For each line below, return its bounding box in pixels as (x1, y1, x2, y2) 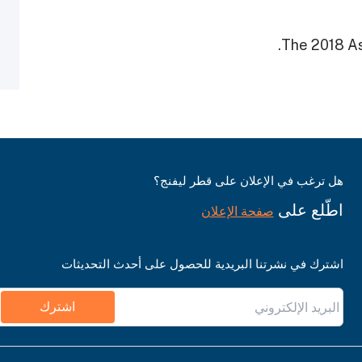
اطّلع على (273, 200, 343, 221)
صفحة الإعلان (200, 204, 274, 220)
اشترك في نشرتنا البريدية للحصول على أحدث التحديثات (61, 257, 343, 271)
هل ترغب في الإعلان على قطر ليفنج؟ (153, 174, 343, 188)
